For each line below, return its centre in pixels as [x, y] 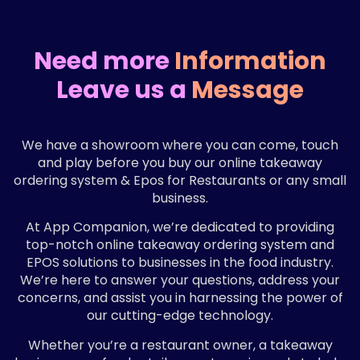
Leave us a [124, 90]
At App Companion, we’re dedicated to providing [180, 227]
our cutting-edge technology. [180, 316]
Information [250, 61]
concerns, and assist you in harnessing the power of [180, 298]
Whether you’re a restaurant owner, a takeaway [180, 345]
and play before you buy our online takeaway [180, 162]
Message [247, 90]
